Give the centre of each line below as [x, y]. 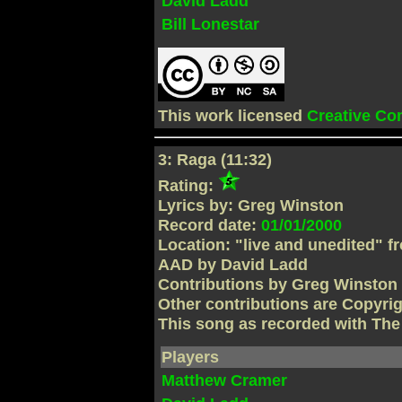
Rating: [188, 186]
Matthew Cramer [225, 380]
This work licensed [233, 115]
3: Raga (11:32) [215, 160]
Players [191, 357]
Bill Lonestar [211, 25]
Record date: [210, 226]
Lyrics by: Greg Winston [251, 206]
